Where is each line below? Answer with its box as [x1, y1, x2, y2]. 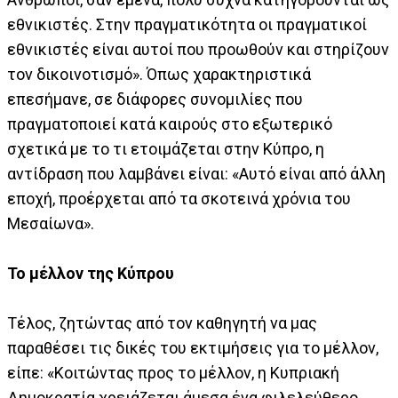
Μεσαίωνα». [7, 213, 94, 233]
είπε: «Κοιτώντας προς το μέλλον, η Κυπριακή [7, 362, 339, 382]
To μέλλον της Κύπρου [7, 263, 174, 283]
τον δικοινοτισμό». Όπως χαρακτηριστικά [7, 64, 311, 84]
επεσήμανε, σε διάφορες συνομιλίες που [7, 89, 303, 108]
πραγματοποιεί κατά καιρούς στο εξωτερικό [7, 114, 332, 133]
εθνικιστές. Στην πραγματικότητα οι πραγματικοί [7, 14, 367, 34]
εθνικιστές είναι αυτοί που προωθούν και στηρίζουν [7, 39, 389, 59]
